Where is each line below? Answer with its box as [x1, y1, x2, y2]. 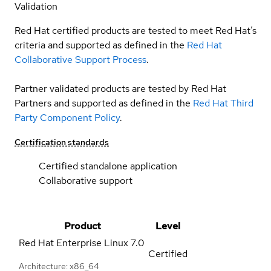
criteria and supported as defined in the [15, 38, 184, 51]
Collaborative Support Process [15, 53, 146, 66]
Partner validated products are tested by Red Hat [15, 82, 226, 95]
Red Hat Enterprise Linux [19, 236, 128, 249]
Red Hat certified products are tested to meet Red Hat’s [15, 24, 256, 37]
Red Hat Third [193, 96, 253, 109]
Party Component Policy [15, 111, 120, 124]
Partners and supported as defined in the [15, 96, 191, 109]
